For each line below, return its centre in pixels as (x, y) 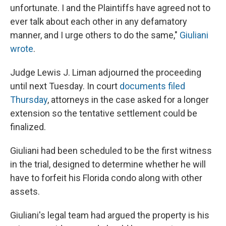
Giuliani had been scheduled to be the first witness (111, 151)
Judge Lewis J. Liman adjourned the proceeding (106, 73)
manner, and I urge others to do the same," (95, 35)
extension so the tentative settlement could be (104, 114)
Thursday (29, 100)
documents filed (152, 86)
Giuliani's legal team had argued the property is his (110, 215)
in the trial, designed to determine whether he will (108, 164)
